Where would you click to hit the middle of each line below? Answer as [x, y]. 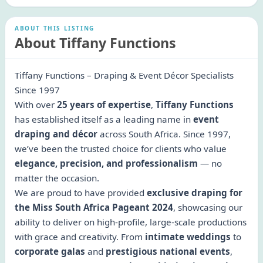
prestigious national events [168, 251]
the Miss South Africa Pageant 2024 [94, 207]
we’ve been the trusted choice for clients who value [121, 149]
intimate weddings [188, 237]
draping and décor [56, 134]
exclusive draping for [195, 193]
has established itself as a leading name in [104, 119]
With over [36, 104]
